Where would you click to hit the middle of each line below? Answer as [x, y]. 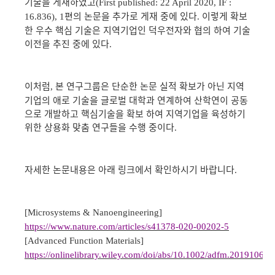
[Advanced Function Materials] [84, 240]
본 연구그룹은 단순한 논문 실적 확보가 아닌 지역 [150, 86]
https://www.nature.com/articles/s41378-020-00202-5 [127, 226]
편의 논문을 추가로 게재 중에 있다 [131, 16]
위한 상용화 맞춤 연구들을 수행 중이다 [99, 127]
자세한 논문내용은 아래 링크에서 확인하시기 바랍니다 [130, 169]
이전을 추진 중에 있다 [67, 43]
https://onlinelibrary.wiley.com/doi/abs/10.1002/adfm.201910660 [149, 254]
